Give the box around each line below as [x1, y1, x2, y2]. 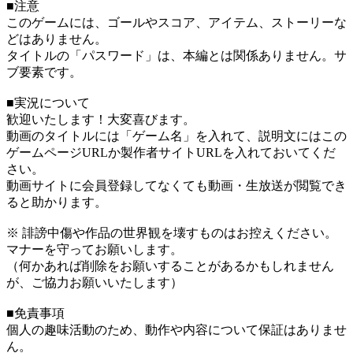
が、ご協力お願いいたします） [6, 276, 183, 290]
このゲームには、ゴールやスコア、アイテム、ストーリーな [6, 16, 347, 30]
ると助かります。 [6, 195, 107, 210]
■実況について [6, 96, 90, 110]
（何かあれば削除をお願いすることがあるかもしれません [6, 259, 334, 273]
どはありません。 [6, 32, 107, 46]
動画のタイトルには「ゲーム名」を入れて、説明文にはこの [6, 129, 347, 143]
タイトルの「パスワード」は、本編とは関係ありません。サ [6, 49, 347, 63]
